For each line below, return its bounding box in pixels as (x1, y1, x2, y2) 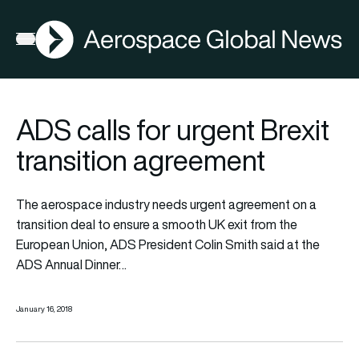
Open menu (15, 33, 80, 51)
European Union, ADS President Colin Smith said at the (16, 235, 320, 253)
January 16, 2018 (16, 303, 72, 314)
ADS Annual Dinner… (16, 255, 127, 273)
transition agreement (16, 140, 265, 179)
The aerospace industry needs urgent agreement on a (16, 195, 317, 213)
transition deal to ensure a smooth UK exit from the (16, 215, 297, 233)
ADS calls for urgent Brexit (16, 110, 329, 149)
